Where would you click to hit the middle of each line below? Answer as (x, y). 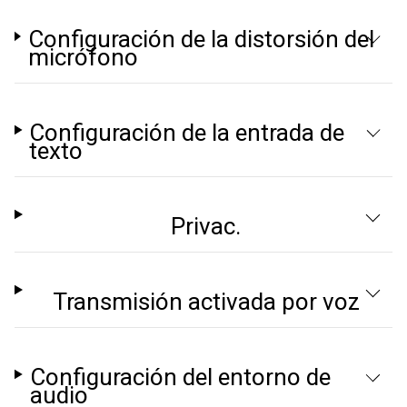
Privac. (206, 226)
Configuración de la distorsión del (201, 39)
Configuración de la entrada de (187, 133)
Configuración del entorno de (180, 377)
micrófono (83, 57)
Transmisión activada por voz (206, 302)
